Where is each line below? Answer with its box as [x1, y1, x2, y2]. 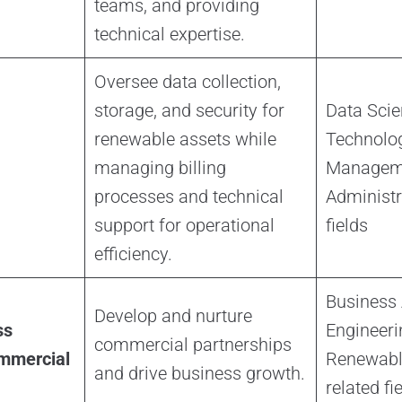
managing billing [93, 157, 226, 179]
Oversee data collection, [93, 71, 281, 93]
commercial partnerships [93, 334, 292, 356]
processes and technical [93, 186, 284, 208]
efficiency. [93, 243, 172, 266]
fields [325, 214, 368, 237]
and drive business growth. [93, 363, 305, 385]
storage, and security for [93, 100, 284, 122]
